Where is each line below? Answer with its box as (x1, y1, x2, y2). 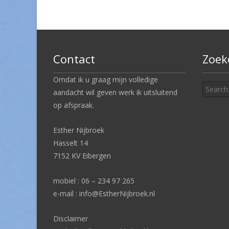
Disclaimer (53, 213, 88, 223)
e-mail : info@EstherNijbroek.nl (53, 188, 155, 198)
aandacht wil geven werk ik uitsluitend (53, 87, 177, 97)
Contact (53, 51, 95, 66)
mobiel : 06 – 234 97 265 (53, 175, 134, 186)
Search (202, 74, 224, 84)
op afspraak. (53, 100, 94, 110)
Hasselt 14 (53, 138, 88, 148)
